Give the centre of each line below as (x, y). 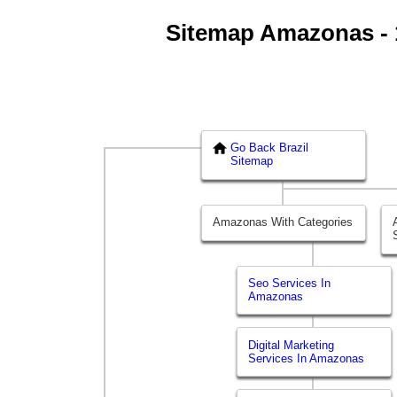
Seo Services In (290, 284)
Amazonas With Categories (283, 222)
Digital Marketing (292, 345)
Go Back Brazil (270, 148)
